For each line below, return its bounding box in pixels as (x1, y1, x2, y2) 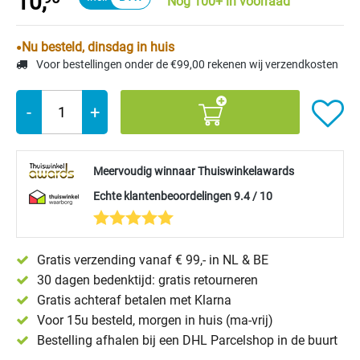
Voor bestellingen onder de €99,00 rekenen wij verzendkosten (34, 58, 338, 71)
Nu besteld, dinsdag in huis (22, 39, 174, 55)
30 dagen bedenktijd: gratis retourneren (37, 272, 258, 288)
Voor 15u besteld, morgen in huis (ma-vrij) (37, 313, 273, 328)
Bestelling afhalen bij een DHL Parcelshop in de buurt (37, 333, 337, 348)
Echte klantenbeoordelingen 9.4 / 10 (93, 190, 272, 202)
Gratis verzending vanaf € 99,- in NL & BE (37, 252, 268, 268)
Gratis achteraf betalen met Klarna (37, 292, 231, 308)
